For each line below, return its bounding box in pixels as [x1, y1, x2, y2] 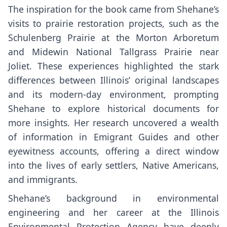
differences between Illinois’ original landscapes [8, 73, 219, 86]
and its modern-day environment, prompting [8, 88, 219, 100]
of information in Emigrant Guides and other [8, 130, 219, 143]
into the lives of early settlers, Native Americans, [8, 159, 219, 171]
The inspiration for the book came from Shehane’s [8, 3, 219, 15]
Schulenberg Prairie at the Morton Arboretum [8, 31, 219, 44]
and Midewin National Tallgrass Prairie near [8, 45, 219, 58]
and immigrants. [8, 173, 78, 185]
